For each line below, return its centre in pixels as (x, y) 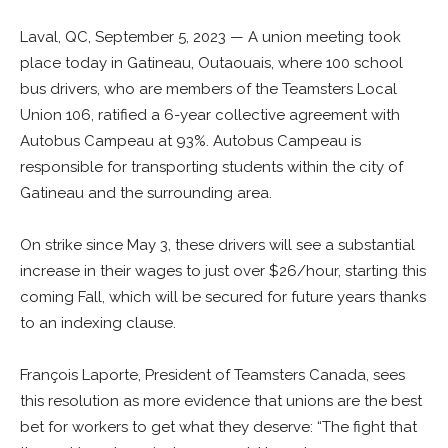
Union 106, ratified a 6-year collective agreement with (210, 115)
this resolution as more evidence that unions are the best (221, 401)
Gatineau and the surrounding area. (146, 193)
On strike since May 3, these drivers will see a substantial (217, 245)
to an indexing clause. (100, 323)
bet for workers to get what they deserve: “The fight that (218, 427)
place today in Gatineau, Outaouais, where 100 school (211, 63)
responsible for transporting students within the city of (211, 167)
